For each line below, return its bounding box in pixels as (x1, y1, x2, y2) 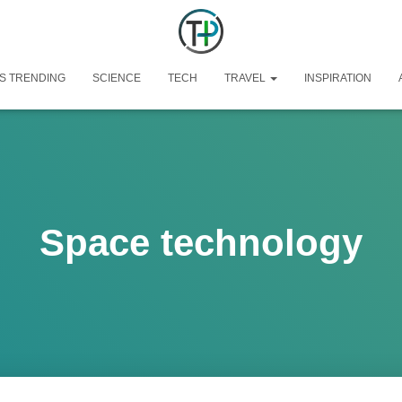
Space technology (39, 222, 363, 264)
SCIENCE (92, 72, 141, 84)
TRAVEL (223, 72, 268, 84)
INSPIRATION (303, 72, 371, 84)
